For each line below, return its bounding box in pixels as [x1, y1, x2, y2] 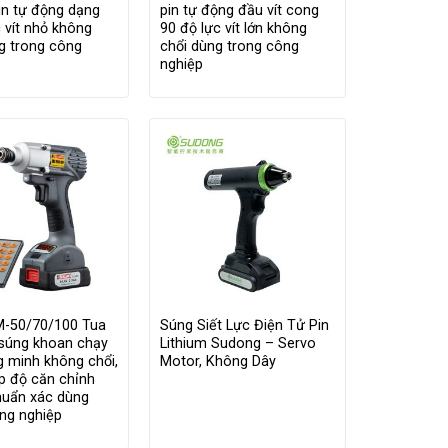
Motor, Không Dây [159, 353, 276, 371]
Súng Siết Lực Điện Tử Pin [159, 317, 329, 335]
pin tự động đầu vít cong [159, 2, 319, 20]
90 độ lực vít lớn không [159, 20, 307, 38]
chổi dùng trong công [159, 38, 299, 56]
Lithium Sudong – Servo [159, 335, 316, 353]
